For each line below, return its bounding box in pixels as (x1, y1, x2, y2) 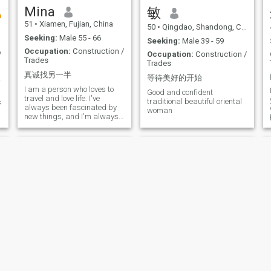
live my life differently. (24, 130, 96, 140)
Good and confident (146, 88, 213, 97)
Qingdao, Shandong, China (160, 22, 241, 32)
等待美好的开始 (146, 73, 202, 82)
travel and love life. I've (24, 94, 100, 103)
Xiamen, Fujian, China (37, 19, 113, 29)
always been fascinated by (24, 103, 117, 113)
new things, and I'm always (24, 112, 119, 122)
